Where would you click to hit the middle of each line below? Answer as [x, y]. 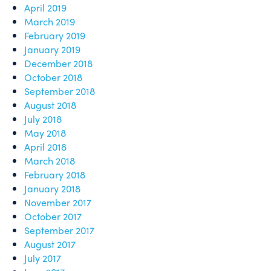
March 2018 [50, 161]
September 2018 [60, 91]
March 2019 [50, 21]
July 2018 [43, 119]
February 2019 [55, 35]
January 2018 [52, 188]
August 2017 [50, 244]
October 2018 [53, 77]
